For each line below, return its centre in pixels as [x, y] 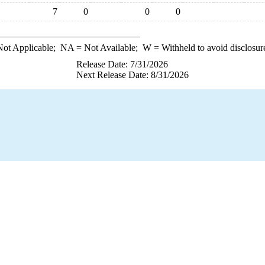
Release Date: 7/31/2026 [122, 64]
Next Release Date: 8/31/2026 [132, 75]
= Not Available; [108, 48]
